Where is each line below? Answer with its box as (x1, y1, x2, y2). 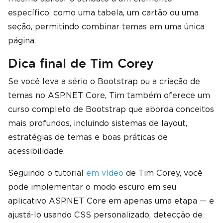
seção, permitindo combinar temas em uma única (8, 22, 205, 31)
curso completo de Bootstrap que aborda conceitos (8, 105, 214, 114)
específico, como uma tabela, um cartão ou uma (8, 8, 199, 17)
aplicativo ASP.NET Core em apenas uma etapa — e (8, 196, 214, 206)
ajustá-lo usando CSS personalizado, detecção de (8, 210, 203, 220)
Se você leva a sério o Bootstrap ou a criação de (8, 77, 200, 86)
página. (8, 36, 36, 45)
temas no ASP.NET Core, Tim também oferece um (8, 91, 210, 100)
